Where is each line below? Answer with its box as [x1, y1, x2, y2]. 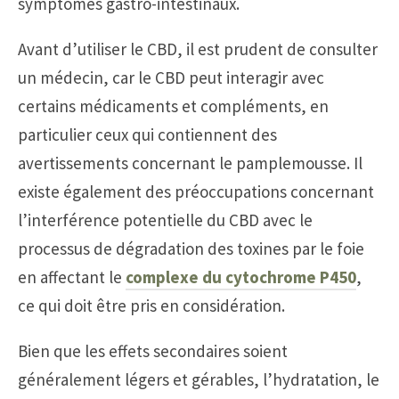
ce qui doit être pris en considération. [18, 294, 285, 316]
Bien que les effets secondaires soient [18, 339, 288, 362]
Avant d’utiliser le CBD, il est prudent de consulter [18, 37, 378, 60]
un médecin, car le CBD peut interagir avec [18, 66, 324, 88]
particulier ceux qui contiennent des [18, 123, 277, 145]
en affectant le [18, 265, 126, 288]
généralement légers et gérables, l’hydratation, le [18, 368, 379, 390]
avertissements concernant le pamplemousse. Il [18, 151, 362, 174]
